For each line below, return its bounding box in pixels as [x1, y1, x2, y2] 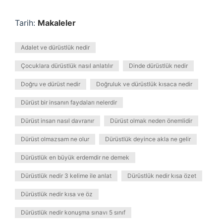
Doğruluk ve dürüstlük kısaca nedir [96, 80, 192, 88]
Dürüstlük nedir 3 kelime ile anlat [21, 172, 111, 179]
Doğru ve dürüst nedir [21, 80, 80, 88]
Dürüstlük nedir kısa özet [127, 172, 196, 179]
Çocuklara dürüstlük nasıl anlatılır [21, 62, 113, 69]
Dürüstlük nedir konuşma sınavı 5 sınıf [21, 209, 125, 216]
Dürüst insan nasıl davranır [21, 117, 94, 124]
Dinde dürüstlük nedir [129, 62, 188, 69]
